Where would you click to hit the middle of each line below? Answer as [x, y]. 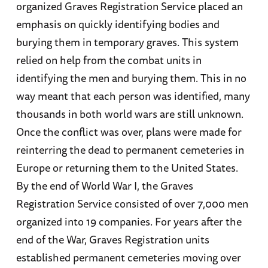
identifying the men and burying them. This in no [131, 77]
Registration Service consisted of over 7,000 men [132, 203]
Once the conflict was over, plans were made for [129, 131]
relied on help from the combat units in [109, 60]
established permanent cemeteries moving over [128, 257]
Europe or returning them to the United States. [127, 167]
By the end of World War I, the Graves [104, 185]
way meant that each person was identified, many [133, 95]
